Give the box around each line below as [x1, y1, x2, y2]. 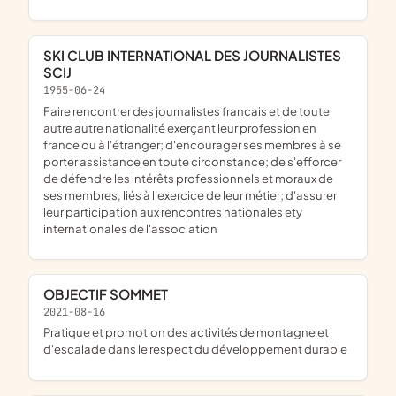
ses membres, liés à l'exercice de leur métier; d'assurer [43, 187, 337, 202]
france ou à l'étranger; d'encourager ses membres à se [43, 136, 341, 152]
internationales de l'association [43, 220, 217, 236]
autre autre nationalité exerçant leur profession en [43, 119, 316, 135]
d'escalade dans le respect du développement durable [43, 341, 347, 357]
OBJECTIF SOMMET [55, 285, 168, 302]
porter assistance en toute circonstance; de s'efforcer [43, 153, 341, 169]
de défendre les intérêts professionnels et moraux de [43, 170, 333, 186]
